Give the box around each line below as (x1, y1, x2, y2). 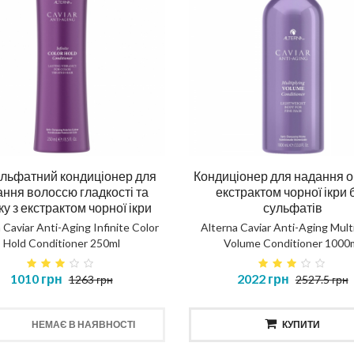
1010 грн (9, 271, 62, 287)
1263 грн (68, 273, 113, 287)
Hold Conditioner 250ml (2, 236, 120, 250)
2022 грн (236, 271, 289, 287)
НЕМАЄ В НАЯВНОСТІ (31, 318, 135, 331)
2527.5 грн (295, 273, 348, 287)
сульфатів (262, 200, 322, 216)
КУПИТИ (282, 318, 321, 331)
